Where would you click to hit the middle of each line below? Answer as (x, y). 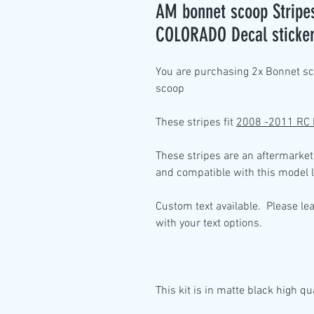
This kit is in (186, 291)
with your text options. (209, 224)
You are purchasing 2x (209, 72)
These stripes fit (196, 123)
